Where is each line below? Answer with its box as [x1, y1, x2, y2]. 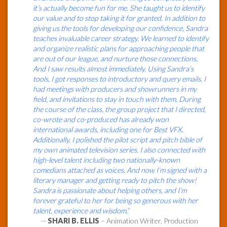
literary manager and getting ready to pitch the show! [33, 176, 197, 185]
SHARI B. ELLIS [48, 216, 99, 225]
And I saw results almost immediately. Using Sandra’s [33, 64, 194, 73]
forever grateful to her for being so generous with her [33, 196, 198, 205]
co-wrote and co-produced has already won [33, 115, 169, 124]
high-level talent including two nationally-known [33, 156, 180, 165]
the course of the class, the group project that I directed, [33, 105, 206, 114]
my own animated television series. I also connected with [33, 145, 205, 155]
